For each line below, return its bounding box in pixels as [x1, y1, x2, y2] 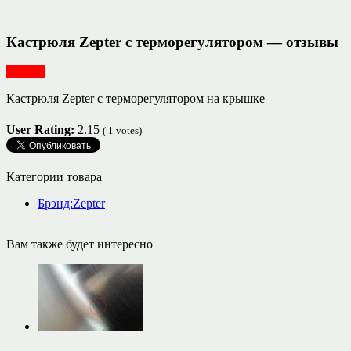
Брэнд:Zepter [38, 196, 105, 210]
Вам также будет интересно [6, 237, 153, 251]
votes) [114, 124, 142, 136]
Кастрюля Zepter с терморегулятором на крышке [6, 92, 265, 106]
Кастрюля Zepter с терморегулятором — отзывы [6, 33, 338, 50]
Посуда [6, 65, 45, 79]
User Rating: [6, 122, 78, 136]
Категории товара [6, 169, 102, 183]
